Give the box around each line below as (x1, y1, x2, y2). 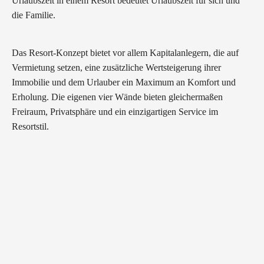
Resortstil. (12, 121, 49, 131)
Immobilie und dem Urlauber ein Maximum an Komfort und (12, 77, 236, 87)
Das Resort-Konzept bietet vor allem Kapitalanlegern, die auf (12, 47, 239, 58)
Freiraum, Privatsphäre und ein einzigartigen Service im (12, 106, 218, 117)
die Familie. (12, 10, 55, 21)
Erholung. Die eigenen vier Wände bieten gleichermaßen (12, 91, 223, 102)
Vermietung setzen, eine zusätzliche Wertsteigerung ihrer (12, 62, 221, 72)
